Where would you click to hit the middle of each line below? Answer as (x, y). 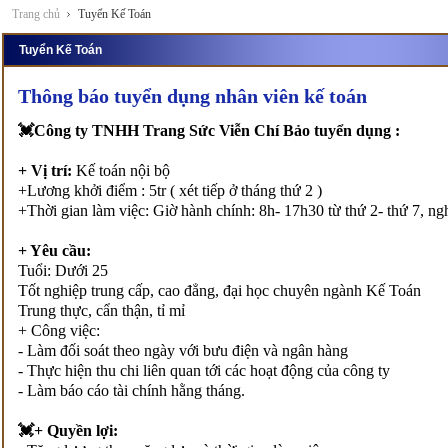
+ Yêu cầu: (54, 250)
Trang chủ (36, 14)
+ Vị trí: (45, 170)
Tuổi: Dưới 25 (63, 270)
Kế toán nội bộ (121, 170)
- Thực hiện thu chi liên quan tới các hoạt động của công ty (204, 370)
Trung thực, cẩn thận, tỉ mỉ (101, 310)
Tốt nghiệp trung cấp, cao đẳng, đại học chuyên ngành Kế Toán (219, 290)
